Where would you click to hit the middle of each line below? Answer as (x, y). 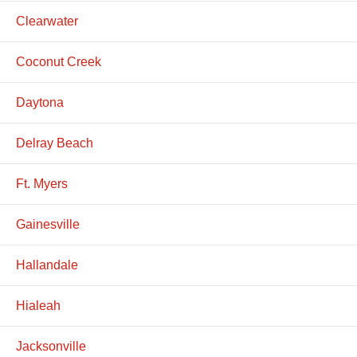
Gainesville (48, 224)
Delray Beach (55, 143)
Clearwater (47, 21)
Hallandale (47, 265)
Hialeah (38, 306)
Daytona (40, 102)
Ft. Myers (42, 184)
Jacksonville (51, 346)
